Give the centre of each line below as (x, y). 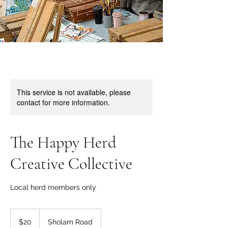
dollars (18, 223)
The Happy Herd (63, 142)
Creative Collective (71, 164)
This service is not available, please (74, 92)
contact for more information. (63, 103)
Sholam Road (70, 222)
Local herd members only (53, 188)
